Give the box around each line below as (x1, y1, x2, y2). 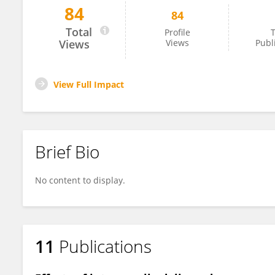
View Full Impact (53, 79, 124, 90)
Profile (165, 26, 190, 38)
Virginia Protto (44, 14, 103, 25)
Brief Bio (35, 140, 99, 163)
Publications (59, 234, 152, 258)
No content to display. (35, 174, 125, 186)
